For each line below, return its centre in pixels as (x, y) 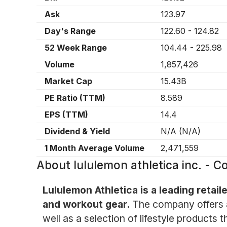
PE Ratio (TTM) (75, 98)
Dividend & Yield (77, 131)
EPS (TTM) (66, 115)
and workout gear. (86, 204)
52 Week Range (76, 48)
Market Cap (68, 81)
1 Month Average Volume (94, 148)
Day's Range (70, 31)
